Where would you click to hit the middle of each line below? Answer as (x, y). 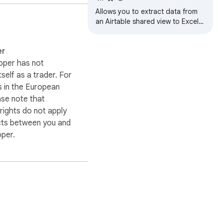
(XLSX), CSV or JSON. (130, 32)
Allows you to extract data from (147, 12)
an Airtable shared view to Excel (147, 22)
